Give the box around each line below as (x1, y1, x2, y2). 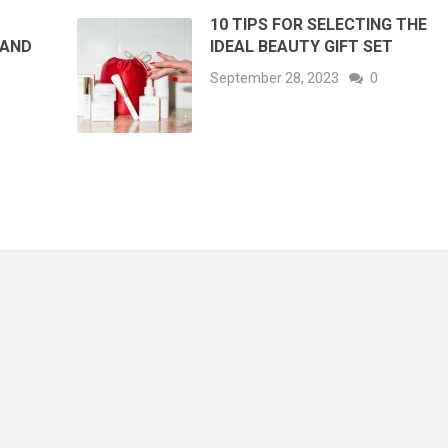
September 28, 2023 (210, 69, 340, 86)
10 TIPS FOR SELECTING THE (210, 14, 428, 34)
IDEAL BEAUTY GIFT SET (210, 36, 394, 56)
